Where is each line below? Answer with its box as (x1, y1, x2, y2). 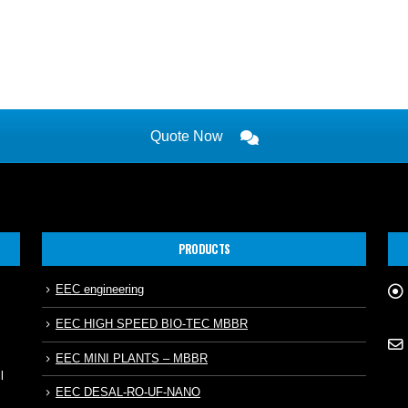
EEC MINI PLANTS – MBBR (56, 365, 208, 379)
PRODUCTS (178, 253, 230, 271)
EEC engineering (56, 296, 144, 310)
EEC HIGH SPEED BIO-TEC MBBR (56, 331, 248, 344)
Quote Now (149, 141, 227, 158)
